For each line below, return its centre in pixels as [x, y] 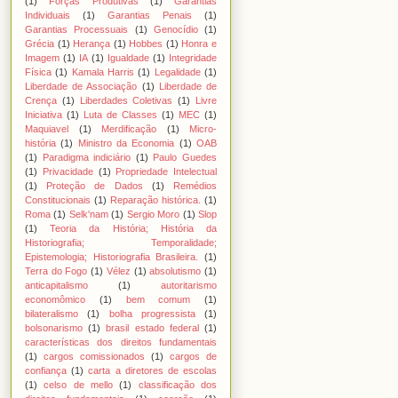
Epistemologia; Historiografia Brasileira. [112, 256]
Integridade [193, 57]
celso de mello [79, 384]
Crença [41, 100]
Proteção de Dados [95, 185]
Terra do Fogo [56, 271]
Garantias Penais [150, 15]
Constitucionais [58, 199]
